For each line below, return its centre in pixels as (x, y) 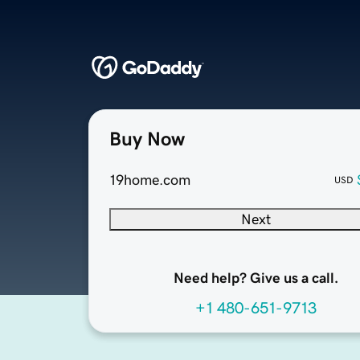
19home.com (150, 180)
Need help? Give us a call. (256, 278)
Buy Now (147, 139)
